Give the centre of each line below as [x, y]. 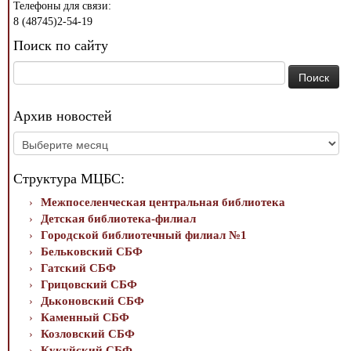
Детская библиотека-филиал [118, 219]
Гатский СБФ [78, 268]
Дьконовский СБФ [92, 301]
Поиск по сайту [61, 46]
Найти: [30, 69]
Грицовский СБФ [89, 285]
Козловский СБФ [88, 334]
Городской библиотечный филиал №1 [144, 235]
